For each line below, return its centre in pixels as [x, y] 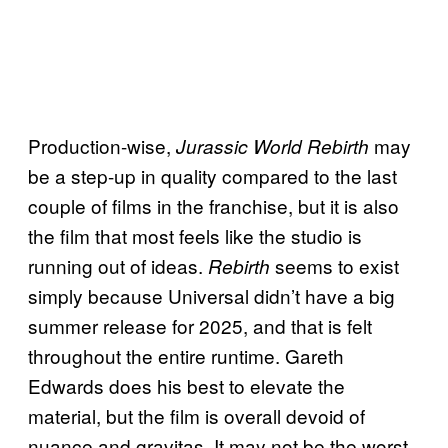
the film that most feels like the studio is [195, 236]
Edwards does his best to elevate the [186, 386]
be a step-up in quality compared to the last [212, 176]
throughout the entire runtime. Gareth [186, 356]
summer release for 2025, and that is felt [200, 326]
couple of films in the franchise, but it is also [213, 206]
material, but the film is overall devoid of [196, 416]
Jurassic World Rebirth [272, 146]
